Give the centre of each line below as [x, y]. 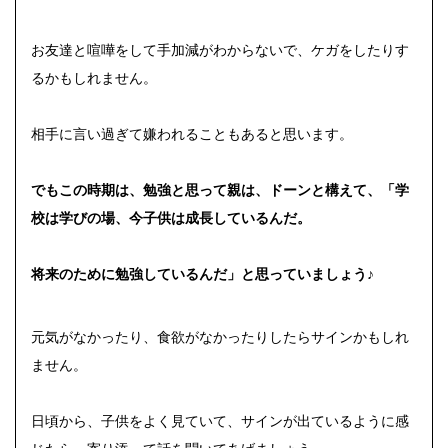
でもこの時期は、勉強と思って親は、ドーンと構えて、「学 [220, 190]
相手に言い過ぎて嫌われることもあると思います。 [192, 134]
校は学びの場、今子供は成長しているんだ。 [171, 218]
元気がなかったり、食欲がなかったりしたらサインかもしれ [220, 337]
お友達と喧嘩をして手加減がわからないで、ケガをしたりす [220, 50]
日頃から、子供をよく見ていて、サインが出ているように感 [220, 421]
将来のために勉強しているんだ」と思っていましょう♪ [202, 274]
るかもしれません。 [94, 78]
